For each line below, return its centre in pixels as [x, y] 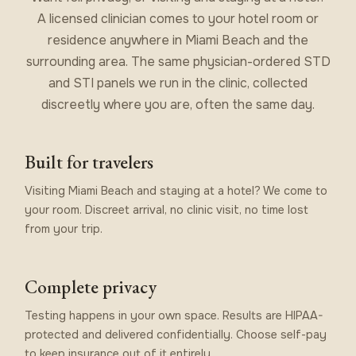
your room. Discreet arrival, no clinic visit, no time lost [167, 209]
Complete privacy [91, 286]
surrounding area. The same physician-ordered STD [178, 61]
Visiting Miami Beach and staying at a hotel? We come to [176, 190]
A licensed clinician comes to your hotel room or [178, 18]
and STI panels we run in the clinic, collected [178, 83]
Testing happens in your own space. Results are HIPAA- [174, 315]
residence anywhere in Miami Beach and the [178, 40]
